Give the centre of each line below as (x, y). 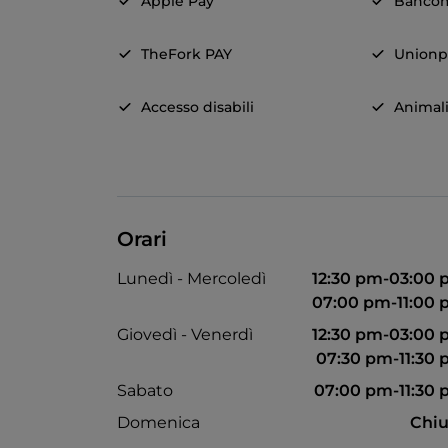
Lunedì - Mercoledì (191, 279)
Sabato (145, 391)
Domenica (158, 423)
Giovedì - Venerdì (185, 335)
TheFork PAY (186, 54)
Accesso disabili (197, 107)
